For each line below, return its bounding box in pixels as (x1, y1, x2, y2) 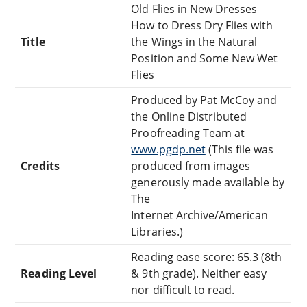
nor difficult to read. (131, 282, 235, 297)
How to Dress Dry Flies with (131, 17, 273, 33)
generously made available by (131, 174, 285, 190)
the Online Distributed (131, 108, 247, 124)
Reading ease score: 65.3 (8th (131, 249, 282, 265)
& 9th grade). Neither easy (131, 265, 267, 281)
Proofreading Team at (131, 125, 245, 140)
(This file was (205, 141, 274, 157)
